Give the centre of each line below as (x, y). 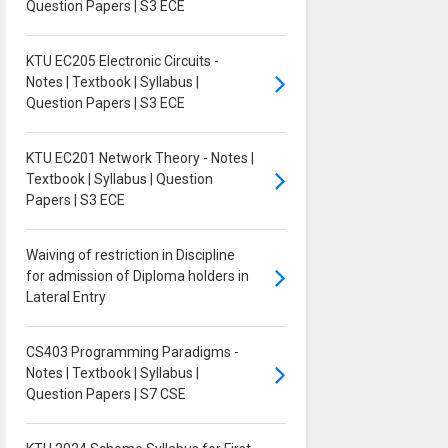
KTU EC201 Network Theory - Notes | (139, 158)
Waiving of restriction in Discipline (130, 255)
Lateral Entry (65, 297)
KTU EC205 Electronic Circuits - (122, 61)
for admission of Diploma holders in (137, 276)
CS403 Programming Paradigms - (132, 352)
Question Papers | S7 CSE (105, 394)
